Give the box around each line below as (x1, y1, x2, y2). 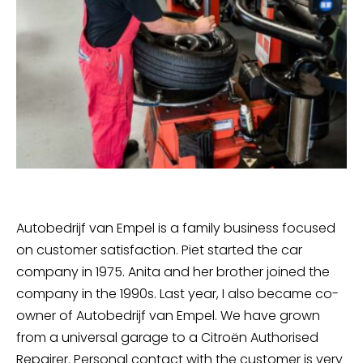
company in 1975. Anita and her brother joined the (16, 263, 330, 281)
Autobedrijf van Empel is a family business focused (16, 219, 335, 237)
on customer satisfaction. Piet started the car (16, 241, 302, 259)
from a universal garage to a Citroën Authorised (16, 328, 318, 347)
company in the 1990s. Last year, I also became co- (16, 284, 339, 303)
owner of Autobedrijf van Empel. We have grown (16, 306, 320, 325)
